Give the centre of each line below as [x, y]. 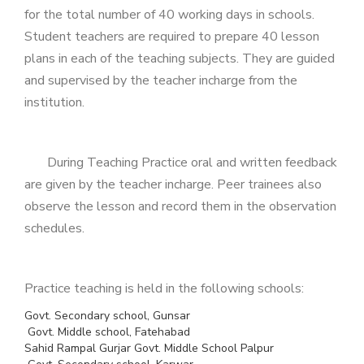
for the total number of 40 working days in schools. [169, 15]
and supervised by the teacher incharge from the [161, 81]
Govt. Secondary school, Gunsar [107, 316]
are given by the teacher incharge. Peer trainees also [173, 185]
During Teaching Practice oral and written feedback [181, 163]
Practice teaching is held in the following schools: [164, 289]
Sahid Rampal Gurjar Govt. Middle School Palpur [149, 349]
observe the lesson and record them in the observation [180, 207]
